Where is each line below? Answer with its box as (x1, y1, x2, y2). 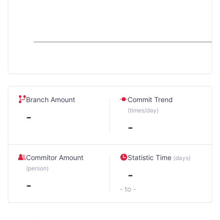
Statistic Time (128, 153, 173, 162)
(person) (26, 165, 49, 172)
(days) (173, 154, 191, 162)
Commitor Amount (26, 153, 83, 162)
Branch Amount (26, 95, 75, 104)
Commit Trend (128, 95, 173, 104)
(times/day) (128, 107, 159, 114)
